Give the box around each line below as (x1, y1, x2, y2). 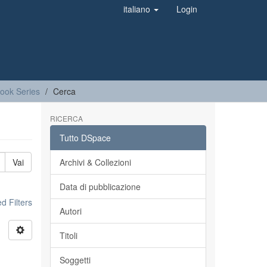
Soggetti (59, 254, 91, 266)
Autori (59, 205, 82, 217)
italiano (123, 3, 153, 15)
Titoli (59, 229, 77, 241)
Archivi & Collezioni (59, 156, 131, 168)
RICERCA (49, 113, 83, 123)
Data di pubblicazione (59, 181, 141, 193)
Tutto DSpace (59, 132, 111, 144)
